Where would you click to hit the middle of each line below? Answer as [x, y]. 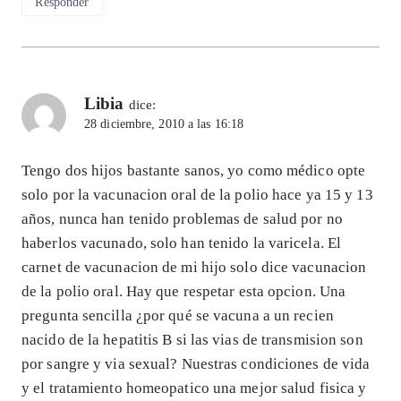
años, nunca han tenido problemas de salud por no [182, 219]
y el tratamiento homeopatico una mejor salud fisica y [194, 388]
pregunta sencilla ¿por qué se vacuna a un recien [178, 316]
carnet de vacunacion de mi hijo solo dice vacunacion [194, 268]
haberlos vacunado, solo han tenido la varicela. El [182, 243]
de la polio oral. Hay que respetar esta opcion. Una [184, 292]
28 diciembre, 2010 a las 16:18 [164, 124]
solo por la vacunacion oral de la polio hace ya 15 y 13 [197, 195]
